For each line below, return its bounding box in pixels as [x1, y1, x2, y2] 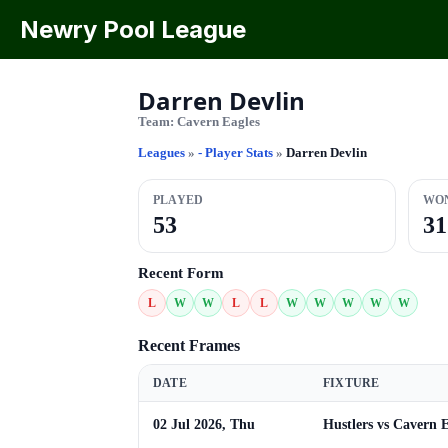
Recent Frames [138, 337, 240, 354]
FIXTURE [323, 376, 380, 390]
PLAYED [153, 193, 204, 207]
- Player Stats [198, 145, 276, 160]
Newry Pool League [20, 15, 246, 44]
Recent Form [138, 265, 224, 281]
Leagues [138, 145, 185, 160]
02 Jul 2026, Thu [153, 417, 255, 432]
